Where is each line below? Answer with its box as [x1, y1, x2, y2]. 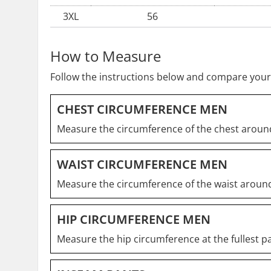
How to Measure [50, 46, 161, 66]
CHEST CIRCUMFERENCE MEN [57, 101, 227, 117]
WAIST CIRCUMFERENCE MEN [57, 156, 227, 172]
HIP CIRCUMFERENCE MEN [57, 211, 211, 227]
